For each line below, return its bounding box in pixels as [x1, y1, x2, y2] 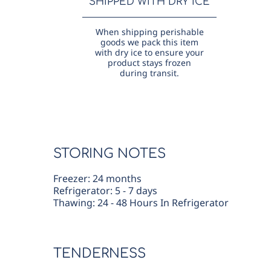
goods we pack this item [100, 36, 199, 48]
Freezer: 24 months [53, 172, 142, 186]
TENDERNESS [53, 246, 146, 261]
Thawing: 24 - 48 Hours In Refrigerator [53, 196, 229, 210]
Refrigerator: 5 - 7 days [53, 184, 157, 198]
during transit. [120, 67, 180, 79]
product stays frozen [108, 57, 192, 69]
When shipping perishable [95, 26, 204, 38]
